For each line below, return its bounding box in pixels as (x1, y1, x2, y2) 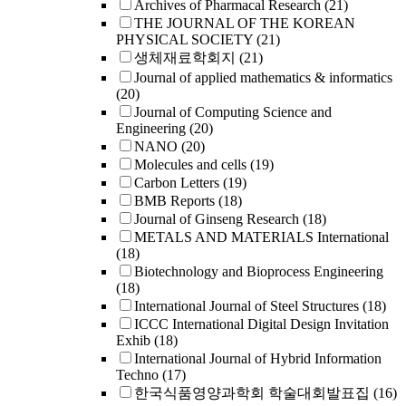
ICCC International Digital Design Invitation (134, 316, 389, 332)
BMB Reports (134, 193, 215, 208)
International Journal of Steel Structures (134, 298, 359, 314)
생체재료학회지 (134, 50, 236, 65)
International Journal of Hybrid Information (134, 351, 382, 366)
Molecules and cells (134, 157, 246, 172)
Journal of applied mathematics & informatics (134, 70, 392, 85)
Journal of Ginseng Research (134, 211, 299, 227)
